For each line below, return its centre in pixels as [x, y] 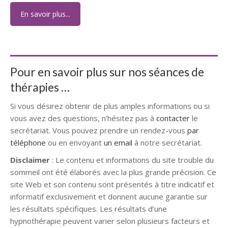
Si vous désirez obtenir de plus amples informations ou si [110, 106]
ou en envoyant [75, 142]
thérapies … [40, 87]
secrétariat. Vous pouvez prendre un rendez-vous [99, 130]
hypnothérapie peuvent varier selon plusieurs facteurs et [110, 221]
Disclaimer [30, 160]
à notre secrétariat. [167, 142]
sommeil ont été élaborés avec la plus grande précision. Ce [113, 172]
